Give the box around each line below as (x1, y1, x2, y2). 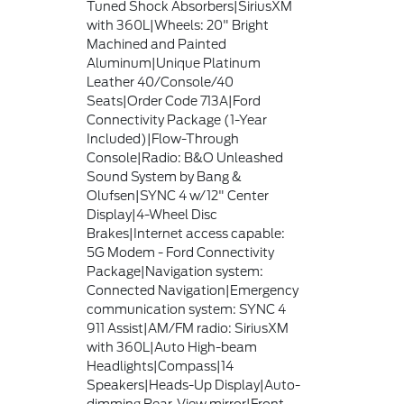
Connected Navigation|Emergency (87, 283, 299, 298)
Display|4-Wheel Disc (87, 207, 218, 222)
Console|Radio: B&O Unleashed (87, 151, 284, 165)
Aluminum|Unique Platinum (87, 56, 262, 70)
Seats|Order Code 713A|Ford (87, 94, 262, 108)
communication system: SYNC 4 (87, 302, 287, 317)
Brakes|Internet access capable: (87, 226, 286, 241)
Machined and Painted (87, 37, 227, 51)
